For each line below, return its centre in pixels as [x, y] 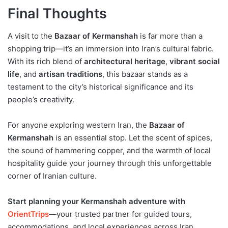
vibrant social [195, 62]
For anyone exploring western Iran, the [78, 125]
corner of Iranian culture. [52, 176]
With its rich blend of [46, 62]
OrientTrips [28, 214]
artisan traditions [70, 74]
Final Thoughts [57, 13]
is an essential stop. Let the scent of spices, [133, 138]
